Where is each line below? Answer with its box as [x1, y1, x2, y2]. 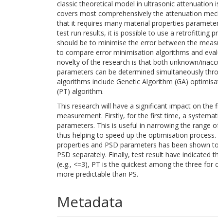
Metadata [57, 192, 123, 212]
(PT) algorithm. [57, 87, 104, 96]
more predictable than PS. [57, 169, 138, 179]
